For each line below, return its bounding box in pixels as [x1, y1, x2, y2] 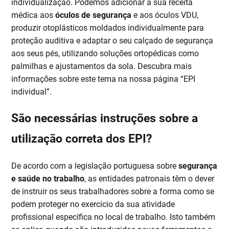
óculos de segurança [55, 10, 132, 20]
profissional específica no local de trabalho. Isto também [11, 212, 216, 222]
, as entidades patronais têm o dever [84, 174, 215, 184]
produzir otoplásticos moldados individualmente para [11, 23, 204, 33]
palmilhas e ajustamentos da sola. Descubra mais [11, 61, 192, 72]
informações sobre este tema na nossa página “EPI [11, 74, 196, 84]
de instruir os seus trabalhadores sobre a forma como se [11, 187, 215, 197]
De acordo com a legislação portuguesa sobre [11, 161, 179, 171]
